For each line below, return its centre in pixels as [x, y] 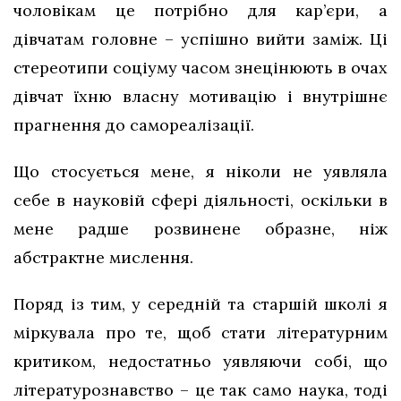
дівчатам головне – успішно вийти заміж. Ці [200, 39]
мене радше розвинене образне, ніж [200, 229]
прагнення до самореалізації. [138, 125]
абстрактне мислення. [103, 258]
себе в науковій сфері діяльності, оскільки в [200, 200]
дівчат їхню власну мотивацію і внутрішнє [200, 97]
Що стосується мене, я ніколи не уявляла [200, 172]
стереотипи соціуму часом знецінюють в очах [200, 68]
